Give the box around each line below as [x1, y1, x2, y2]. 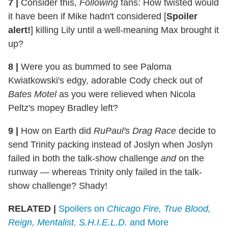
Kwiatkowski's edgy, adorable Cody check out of [8, 75, 203, 86]
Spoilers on [59, 204, 107, 214]
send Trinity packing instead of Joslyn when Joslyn [8, 139, 213, 150]
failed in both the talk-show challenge [8, 153, 161, 164]
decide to [176, 126, 216, 136]
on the [176, 153, 204, 164]
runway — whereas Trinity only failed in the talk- [8, 167, 202, 178]
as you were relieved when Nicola [56, 89, 195, 100]
